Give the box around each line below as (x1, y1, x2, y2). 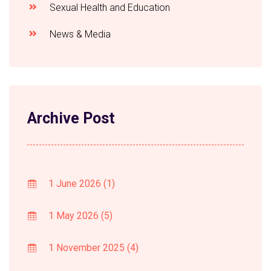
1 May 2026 (46, 210, 101, 222)
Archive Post (27, 109, 115, 128)
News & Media (47, 28, 111, 41)
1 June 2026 (46, 178, 103, 190)
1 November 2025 (46, 242, 127, 254)
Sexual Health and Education (47, 2, 170, 14)
